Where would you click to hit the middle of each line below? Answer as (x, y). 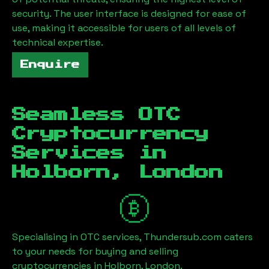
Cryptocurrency (110, 134)
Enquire (50, 65)
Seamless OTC (96, 114)
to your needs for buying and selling (95, 251)
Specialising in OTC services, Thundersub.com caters (132, 237)
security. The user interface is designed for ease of (129, 13)
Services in (89, 153)
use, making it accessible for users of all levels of (124, 28)
